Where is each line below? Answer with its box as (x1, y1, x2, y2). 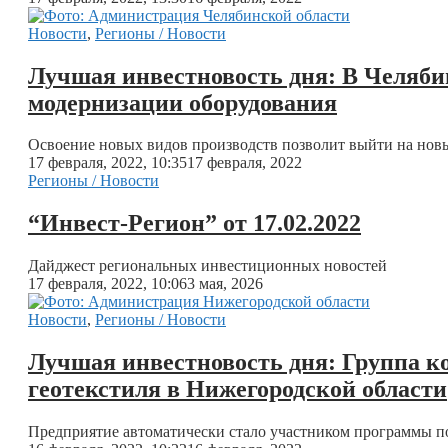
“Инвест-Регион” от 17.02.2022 (28, 210, 361, 237)
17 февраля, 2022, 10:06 (28, 275, 187, 293)
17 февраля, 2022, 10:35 (28, 154, 187, 172)
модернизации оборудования (28, 89, 337, 116)
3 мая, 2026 (187, 275, 263, 293)
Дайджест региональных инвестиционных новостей (28, 257, 387, 275)
